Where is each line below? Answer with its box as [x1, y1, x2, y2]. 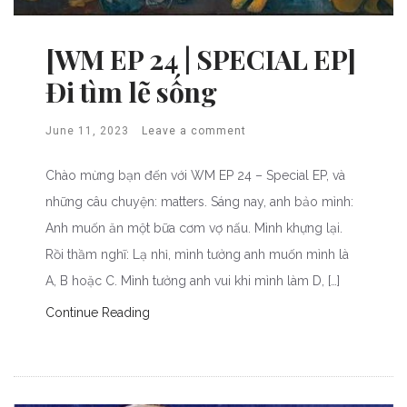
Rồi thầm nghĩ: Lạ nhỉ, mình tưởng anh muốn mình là [45, 246, 349, 262]
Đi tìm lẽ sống [45, 73, 217, 110]
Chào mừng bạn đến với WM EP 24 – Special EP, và [45, 167, 345, 183]
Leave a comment [142, 124, 246, 137]
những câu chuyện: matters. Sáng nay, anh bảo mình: [45, 194, 353, 209]
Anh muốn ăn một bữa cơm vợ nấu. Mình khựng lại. [45, 220, 342, 235]
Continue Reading [45, 304, 150, 320]
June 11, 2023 [45, 124, 129, 137]
